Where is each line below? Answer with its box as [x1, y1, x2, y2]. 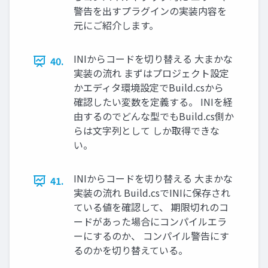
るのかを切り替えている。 [74, 243, 188, 258]
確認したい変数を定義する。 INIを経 [74, 95, 233, 109]
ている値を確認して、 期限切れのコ [74, 200, 229, 215]
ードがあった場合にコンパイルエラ [74, 214, 227, 229]
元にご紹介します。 [74, 18, 159, 33]
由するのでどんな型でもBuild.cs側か [74, 109, 234, 124]
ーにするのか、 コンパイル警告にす [74, 229, 229, 243]
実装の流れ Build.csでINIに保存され [74, 185, 230, 200]
